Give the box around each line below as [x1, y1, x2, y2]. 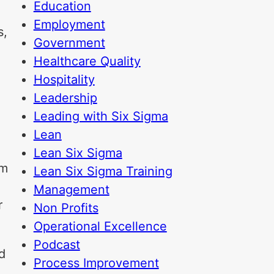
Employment [33, 17, 105, 32]
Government [33, 35, 105, 50]
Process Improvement [33, 256, 159, 270]
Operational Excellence [33, 219, 167, 234]
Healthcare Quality [33, 54, 141, 68]
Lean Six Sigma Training [33, 164, 172, 179]
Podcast [33, 237, 80, 252]
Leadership [33, 91, 97, 105]
